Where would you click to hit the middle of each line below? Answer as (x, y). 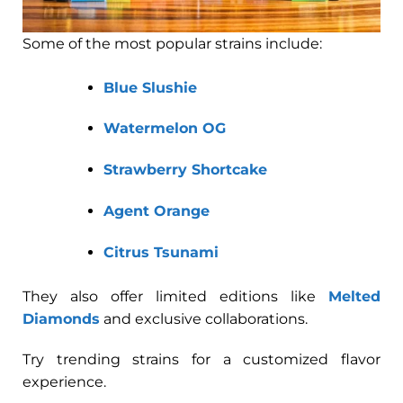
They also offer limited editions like (175, 296)
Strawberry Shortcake (185, 170)
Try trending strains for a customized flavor (201, 360)
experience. (64, 382)
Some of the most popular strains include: (172, 43)
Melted (354, 296)
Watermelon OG (164, 129)
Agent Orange (156, 210)
